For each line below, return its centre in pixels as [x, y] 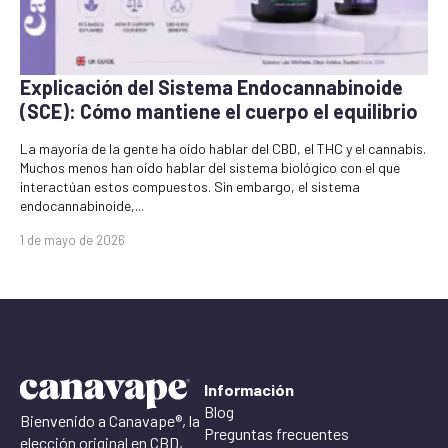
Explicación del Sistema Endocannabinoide [211, 86]
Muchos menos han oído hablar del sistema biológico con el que [210, 167]
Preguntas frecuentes [276, 433]
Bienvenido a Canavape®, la [110, 420]
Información [249, 389]
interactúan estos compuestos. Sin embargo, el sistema [190, 186]
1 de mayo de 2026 [72, 239]
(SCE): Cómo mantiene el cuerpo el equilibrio [219, 110]
